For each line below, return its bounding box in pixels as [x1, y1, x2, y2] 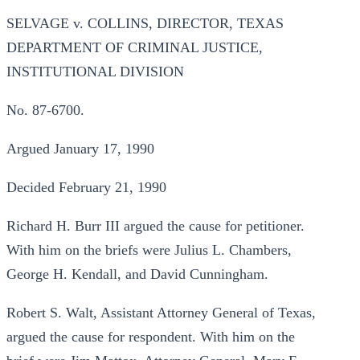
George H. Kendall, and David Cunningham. [6, 266, 268, 282]
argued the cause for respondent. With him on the [6, 329, 295, 345]
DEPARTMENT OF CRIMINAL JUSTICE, [6, 39, 263, 55]
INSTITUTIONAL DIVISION [6, 63, 184, 80]
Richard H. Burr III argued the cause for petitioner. [6, 218, 305, 234]
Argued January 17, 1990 [6, 141, 154, 157]
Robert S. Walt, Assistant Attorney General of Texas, [6, 305, 316, 321]
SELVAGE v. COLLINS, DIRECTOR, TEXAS [6, 15, 284, 31]
